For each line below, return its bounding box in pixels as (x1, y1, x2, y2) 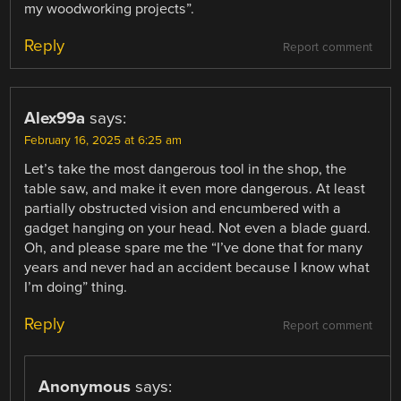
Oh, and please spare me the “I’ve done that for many (24, 239, 363, 258)
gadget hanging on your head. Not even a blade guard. (24, 219, 371, 238)
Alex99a (24, 108, 86, 129)
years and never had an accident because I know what (24, 259, 371, 277)
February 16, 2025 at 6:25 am (24, 133, 183, 149)
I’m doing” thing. (24, 278, 128, 297)
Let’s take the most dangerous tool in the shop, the (24, 160, 347, 179)
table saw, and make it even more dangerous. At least (24, 180, 366, 199)
